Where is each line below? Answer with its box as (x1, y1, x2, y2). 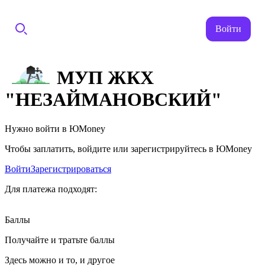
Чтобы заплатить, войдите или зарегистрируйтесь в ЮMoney (5, 143, 252, 154)
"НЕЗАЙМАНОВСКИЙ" (5, 89, 222, 111)
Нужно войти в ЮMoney (5, 123, 105, 134)
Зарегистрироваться (31, 163, 111, 174)
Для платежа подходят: (5, 183, 97, 194)
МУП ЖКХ (57, 67, 154, 89)
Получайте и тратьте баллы (5, 234, 115, 245)
